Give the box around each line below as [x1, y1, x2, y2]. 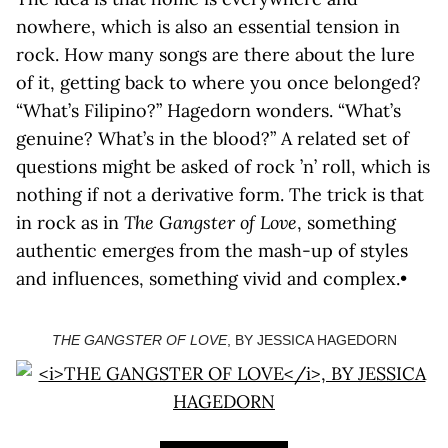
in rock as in [16, 211, 124, 234]
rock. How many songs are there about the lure [16, 43, 415, 66]
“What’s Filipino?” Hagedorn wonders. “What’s [16, 99, 401, 122]
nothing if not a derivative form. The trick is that [16, 183, 424, 206]
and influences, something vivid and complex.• [16, 267, 407, 290]
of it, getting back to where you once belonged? [16, 71, 421, 94]
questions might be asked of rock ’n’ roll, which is [16, 155, 430, 178]
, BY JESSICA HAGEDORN [226, 332, 397, 348]
